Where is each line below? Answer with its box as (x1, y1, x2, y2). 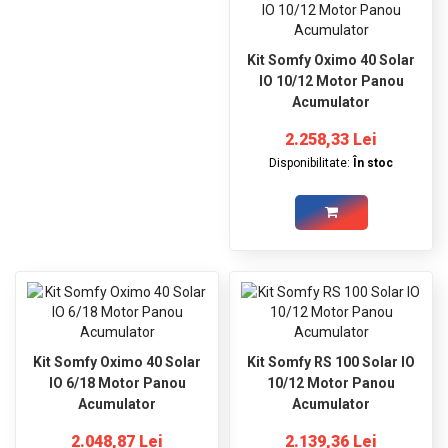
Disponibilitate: (269, 155, 353, 170)
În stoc (353, 155, 393, 170)
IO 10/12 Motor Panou (258, 72, 404, 89)
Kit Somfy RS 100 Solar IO (247, 353, 362, 370)
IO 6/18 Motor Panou (48, 374, 186, 391)
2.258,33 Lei (285, 129, 377, 149)
